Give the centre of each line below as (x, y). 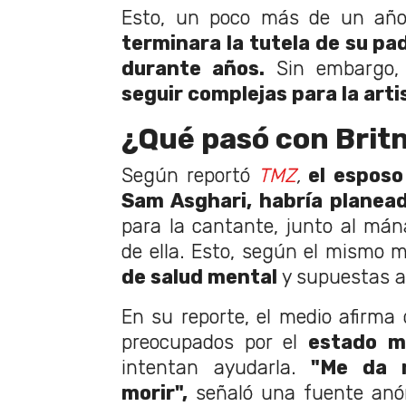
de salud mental (199, 277)
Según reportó (190, 176)
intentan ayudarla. (217, 368)
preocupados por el (215, 343)
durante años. (193, 69)
